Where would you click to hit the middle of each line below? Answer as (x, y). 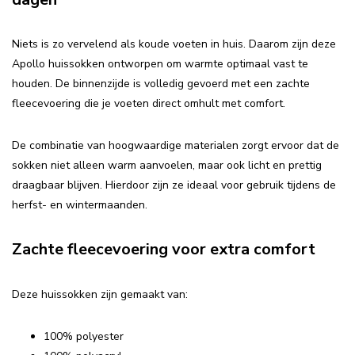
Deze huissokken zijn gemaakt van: (100, 294)
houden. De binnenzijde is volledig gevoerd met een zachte (161, 84)
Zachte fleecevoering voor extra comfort (164, 250)
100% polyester (84, 336)
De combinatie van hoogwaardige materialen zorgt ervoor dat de (176, 146)
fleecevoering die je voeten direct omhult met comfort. (149, 104)
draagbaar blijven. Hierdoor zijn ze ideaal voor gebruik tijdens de (174, 185)
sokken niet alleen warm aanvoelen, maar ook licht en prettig (167, 166)
